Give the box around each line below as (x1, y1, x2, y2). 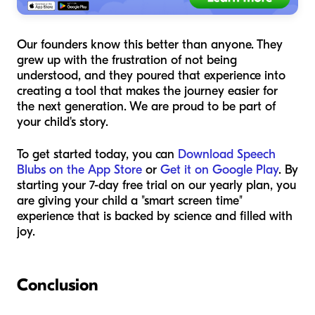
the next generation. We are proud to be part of (17, 99, 276, 115)
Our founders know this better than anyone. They (17, 37, 283, 53)
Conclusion (17, 275, 98, 295)
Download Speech (178, 147, 276, 162)
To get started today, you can (17, 147, 178, 162)
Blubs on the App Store (17, 162, 142, 178)
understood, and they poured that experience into (17, 68, 285, 84)
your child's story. (17, 115, 108, 130)
